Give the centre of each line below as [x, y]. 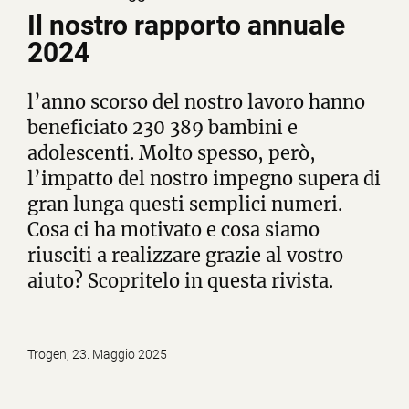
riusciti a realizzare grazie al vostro [185, 256]
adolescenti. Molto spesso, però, [172, 153]
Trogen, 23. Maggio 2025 [97, 355]
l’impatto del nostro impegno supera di [204, 179]
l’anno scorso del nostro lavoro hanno [196, 102]
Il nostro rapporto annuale [186, 26]
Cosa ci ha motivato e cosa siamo [173, 230]
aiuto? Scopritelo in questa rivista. [180, 281]
